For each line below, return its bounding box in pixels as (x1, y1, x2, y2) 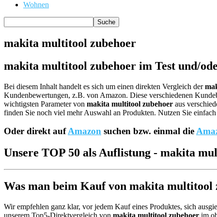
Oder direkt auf (4, 126, 68, 137)
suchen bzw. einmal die (101, 126, 196, 137)
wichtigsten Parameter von (4, 99, 87, 108)
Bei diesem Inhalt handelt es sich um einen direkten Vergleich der (4, 82, 205, 91)
